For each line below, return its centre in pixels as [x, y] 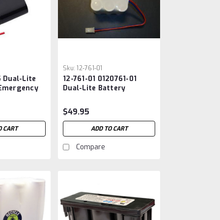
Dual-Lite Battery [94, 88]
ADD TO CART [109, 129]
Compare [91, 147]
